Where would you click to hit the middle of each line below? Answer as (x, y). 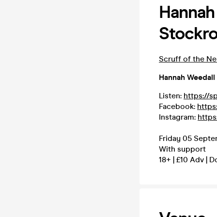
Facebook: (178, 106)
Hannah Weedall (187, 77)
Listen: (171, 96)
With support (182, 149)
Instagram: (178, 117)
